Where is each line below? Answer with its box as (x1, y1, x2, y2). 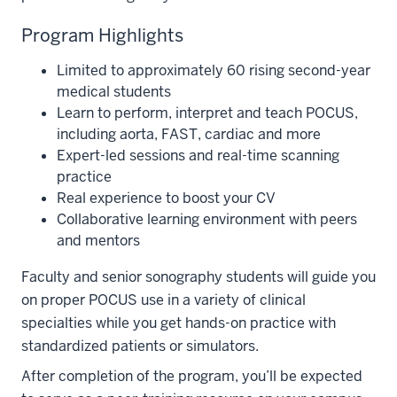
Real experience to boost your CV (57, 189, 276, 207)
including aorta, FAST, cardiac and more (57, 125, 321, 144)
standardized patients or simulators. (21, 337, 259, 355)
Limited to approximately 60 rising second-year (57, 61, 370, 80)
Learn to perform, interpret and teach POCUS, (57, 104, 358, 122)
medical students (57, 82, 171, 101)
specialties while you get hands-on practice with (21, 314, 336, 332)
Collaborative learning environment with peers (57, 210, 357, 229)
